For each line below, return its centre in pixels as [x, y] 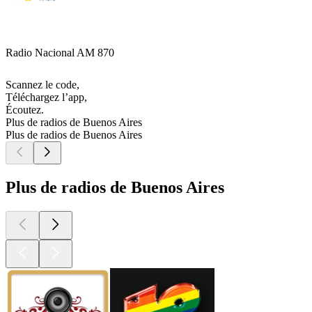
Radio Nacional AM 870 [60, 53]
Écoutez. [25, 110]
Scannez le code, [42, 85]
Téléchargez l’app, [46, 97]
